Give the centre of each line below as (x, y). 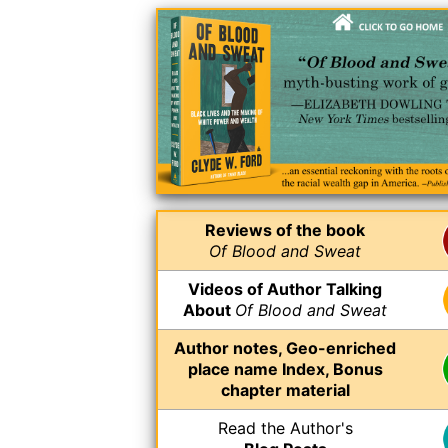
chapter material (285, 389)
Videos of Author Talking (285, 288)
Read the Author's (285, 427)
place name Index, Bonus (285, 368)
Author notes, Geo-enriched (285, 347)
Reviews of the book (285, 229)
